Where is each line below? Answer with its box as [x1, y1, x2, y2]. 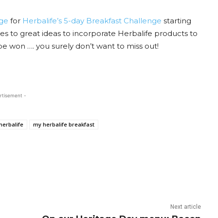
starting [162, 16, 191, 26]
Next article [170, 203, 201, 211]
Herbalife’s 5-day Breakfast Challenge [22, 16, 162, 26]
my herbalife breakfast [33, 121, 94, 128]
